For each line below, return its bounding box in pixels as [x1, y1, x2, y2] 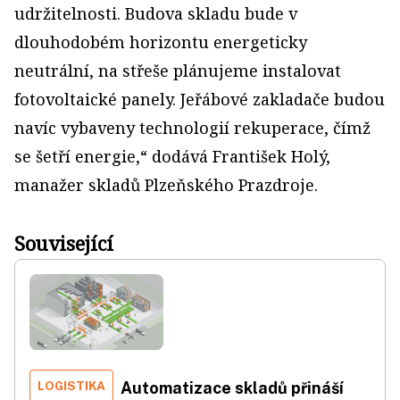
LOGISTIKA [37, 378, 105, 393]
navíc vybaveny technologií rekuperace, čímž [14, 117, 371, 138]
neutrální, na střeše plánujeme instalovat [14, 60, 341, 81]
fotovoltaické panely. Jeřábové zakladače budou [14, 88, 385, 110]
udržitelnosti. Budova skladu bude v [14, 3, 297, 24]
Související [14, 229, 113, 256]
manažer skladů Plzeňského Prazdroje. [14, 174, 318, 196]
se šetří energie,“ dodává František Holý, [14, 146, 330, 167]
